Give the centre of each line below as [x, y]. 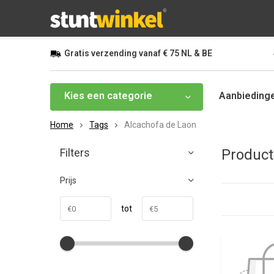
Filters [75, 153]
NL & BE [196, 53]
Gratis [77, 53]
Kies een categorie [108, 96]
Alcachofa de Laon [160, 125]
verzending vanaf [126, 53]
